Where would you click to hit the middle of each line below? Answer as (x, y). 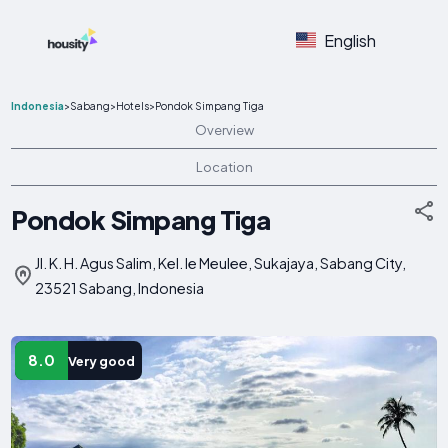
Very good (101, 360)
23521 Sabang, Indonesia (120, 287)
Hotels (133, 106)
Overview (224, 130)
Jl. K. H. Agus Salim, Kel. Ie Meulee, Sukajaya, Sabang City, (221, 262)
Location (224, 167)
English (349, 40)
